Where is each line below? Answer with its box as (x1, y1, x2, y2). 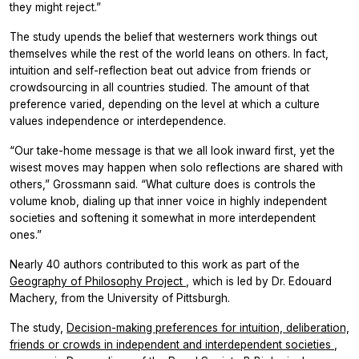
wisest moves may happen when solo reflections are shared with (10, 160, 343, 174)
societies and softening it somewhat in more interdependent (10, 211, 316, 224)
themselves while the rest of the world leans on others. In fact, (10, 46, 329, 60)
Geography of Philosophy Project (10, 274, 186, 288)
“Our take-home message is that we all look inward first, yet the (10, 143, 335, 157)
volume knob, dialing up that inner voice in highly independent (10, 194, 327, 208)
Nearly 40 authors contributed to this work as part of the (10, 257, 300, 271)
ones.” (10, 228, 42, 241)
